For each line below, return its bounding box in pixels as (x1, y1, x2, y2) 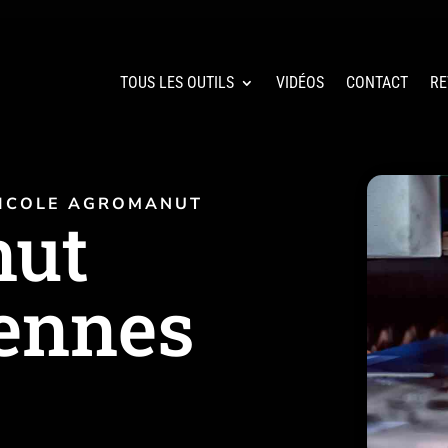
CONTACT (345, 72, 408, 92)
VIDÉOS (275, 72, 324, 92)
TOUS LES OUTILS (119, 72, 234, 92)
